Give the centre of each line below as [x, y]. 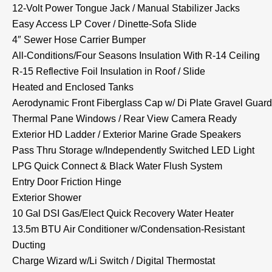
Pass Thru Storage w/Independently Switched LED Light [133, 150]
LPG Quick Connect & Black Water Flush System [117, 166]
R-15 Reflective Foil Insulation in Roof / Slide [109, 71]
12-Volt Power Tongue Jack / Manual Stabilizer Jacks [126, 8]
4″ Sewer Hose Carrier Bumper [79, 39]
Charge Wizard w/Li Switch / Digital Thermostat [114, 260]
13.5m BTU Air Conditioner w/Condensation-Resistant [128, 229]
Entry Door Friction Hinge [67, 182]
